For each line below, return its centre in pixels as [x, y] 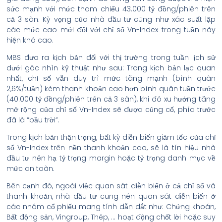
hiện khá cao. [30, 40]
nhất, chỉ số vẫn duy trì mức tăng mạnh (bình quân [111, 78]
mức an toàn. [30, 168]
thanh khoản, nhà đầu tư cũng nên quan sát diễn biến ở [111, 196]
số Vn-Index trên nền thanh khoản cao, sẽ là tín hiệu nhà [111, 148]
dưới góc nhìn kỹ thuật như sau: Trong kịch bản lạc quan [111, 68]
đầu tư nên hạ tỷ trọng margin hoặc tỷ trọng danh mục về [111, 158]
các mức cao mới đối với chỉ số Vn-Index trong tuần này [111, 30]
